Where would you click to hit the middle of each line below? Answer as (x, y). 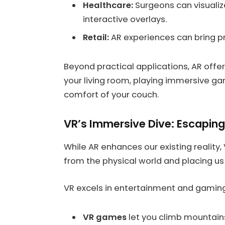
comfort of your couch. (111, 94)
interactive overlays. (125, 20)
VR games (105, 217)
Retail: (96, 37)
